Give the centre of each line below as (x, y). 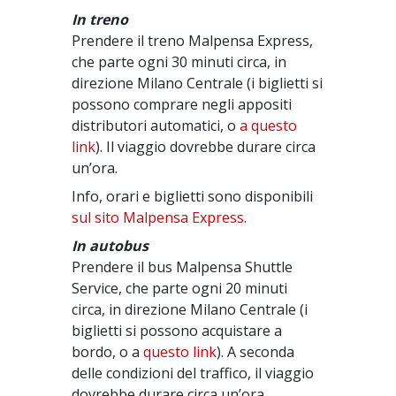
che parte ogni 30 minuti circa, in (179, 62)
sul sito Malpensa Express (158, 217)
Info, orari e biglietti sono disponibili (193, 196)
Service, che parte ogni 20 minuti (180, 288)
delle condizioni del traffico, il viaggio (193, 373)
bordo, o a (108, 352)
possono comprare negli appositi (182, 104)
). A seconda (256, 352)
